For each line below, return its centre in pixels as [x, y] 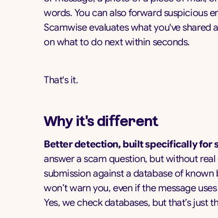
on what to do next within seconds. [117, 42]
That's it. [61, 80]
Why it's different [101, 121]
